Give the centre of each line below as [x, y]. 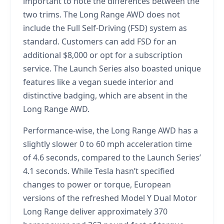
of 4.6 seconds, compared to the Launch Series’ [112, 157]
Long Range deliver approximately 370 [95, 211]
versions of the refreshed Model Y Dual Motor [110, 198]
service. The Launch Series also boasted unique [112, 68]
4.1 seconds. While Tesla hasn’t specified [99, 171]
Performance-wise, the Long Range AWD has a [110, 130]
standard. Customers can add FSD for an [100, 41]
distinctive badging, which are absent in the [105, 95]
